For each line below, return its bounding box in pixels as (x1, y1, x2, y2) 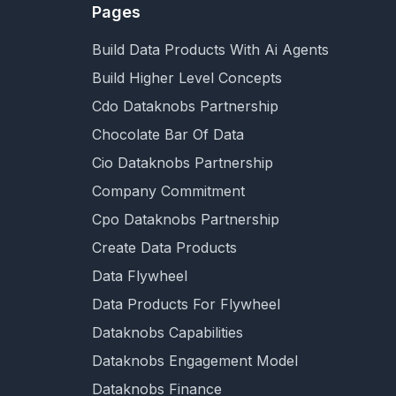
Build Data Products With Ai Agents (92, 41, 329, 58)
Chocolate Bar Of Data (92, 126, 244, 143)
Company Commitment (92, 182, 245, 200)
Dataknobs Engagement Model (92, 352, 298, 369)
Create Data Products (92, 239, 237, 256)
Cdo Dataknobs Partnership (92, 97, 278, 115)
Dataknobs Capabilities (92, 324, 243, 341)
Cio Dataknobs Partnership (92, 154, 273, 171)
